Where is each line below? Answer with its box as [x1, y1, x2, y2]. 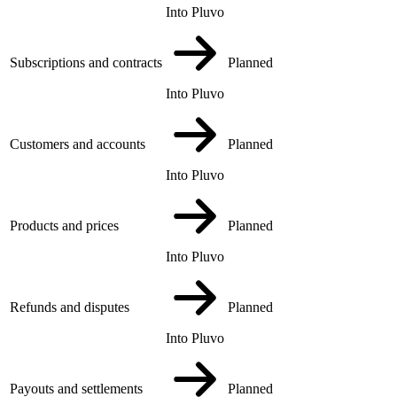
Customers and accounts [10, 136, 145, 152]
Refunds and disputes [10, 299, 129, 315]
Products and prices [10, 217, 119, 233]
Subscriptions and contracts [10, 54, 162, 70]
